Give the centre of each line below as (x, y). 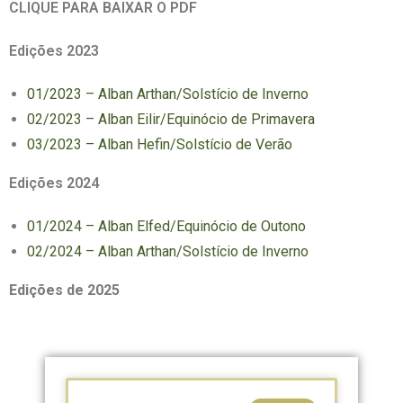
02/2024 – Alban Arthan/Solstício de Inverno (168, 251)
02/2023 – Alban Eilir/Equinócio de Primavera (171, 119)
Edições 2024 (54, 183)
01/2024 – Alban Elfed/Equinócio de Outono (166, 226)
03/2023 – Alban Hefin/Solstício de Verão (160, 144)
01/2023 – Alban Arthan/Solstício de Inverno (168, 94)
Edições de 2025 (64, 290)
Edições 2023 (54, 51)
